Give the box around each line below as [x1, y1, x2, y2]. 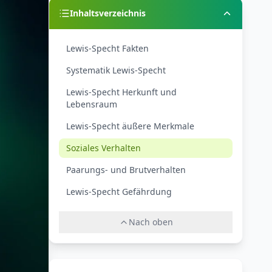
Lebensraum [66, 98, 117, 110]
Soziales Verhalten [66, 142, 141, 154]
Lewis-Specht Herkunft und [66, 86, 177, 98]
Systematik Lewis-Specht [66, 64, 166, 76]
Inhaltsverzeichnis [70, 7, 146, 19]
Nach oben [128, 216, 173, 228]
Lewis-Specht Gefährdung [66, 186, 172, 197]
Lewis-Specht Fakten [66, 42, 149, 54]
